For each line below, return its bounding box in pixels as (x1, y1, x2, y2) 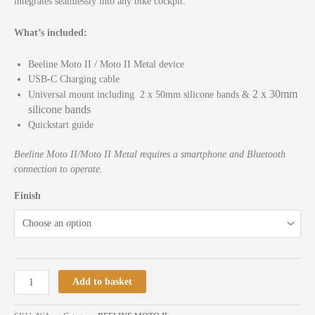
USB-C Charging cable (28, 74, 120, 85)
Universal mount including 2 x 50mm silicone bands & (28, 89, 252, 101)
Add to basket (72, 276, 133, 287)
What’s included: (14, 27, 87, 39)
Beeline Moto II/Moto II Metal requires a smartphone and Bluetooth (14, 148, 285, 160)
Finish (14, 190, 41, 201)
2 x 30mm (252, 88, 297, 101)
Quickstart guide (28, 120, 94, 131)
